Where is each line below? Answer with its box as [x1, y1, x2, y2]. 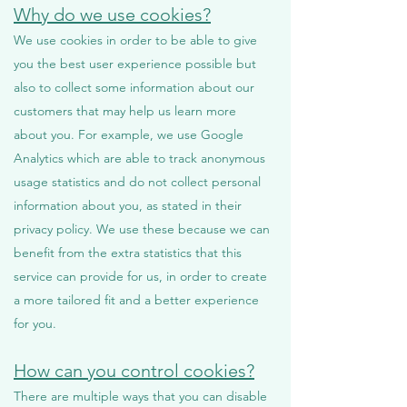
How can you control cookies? [14, 360, 254, 382]
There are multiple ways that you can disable [14, 388, 267, 405]
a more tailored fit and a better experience [14, 292, 259, 309]
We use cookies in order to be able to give [14, 32, 257, 49]
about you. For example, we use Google [14, 126, 243, 144]
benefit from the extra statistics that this [14, 244, 242, 262]
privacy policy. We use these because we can [14, 221, 270, 238]
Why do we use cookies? [14, 4, 211, 26]
